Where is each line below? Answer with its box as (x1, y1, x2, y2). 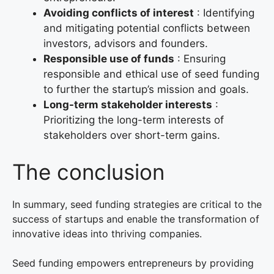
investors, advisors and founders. (43, 37, 208, 50)
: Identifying (194, 7, 254, 20)
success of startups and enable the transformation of (12, 212, 259, 225)
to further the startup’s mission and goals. (43, 83, 249, 96)
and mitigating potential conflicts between (43, 22, 250, 35)
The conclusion (12, 158, 165, 185)
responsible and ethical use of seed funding (43, 68, 259, 81)
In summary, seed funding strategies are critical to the (12, 198, 262, 210)
